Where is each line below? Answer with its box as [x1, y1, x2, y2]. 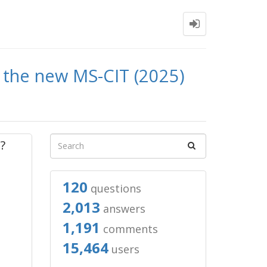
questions [87, 181, 141, 195]
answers [100, 201, 145, 216]
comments [100, 222, 158, 236]
